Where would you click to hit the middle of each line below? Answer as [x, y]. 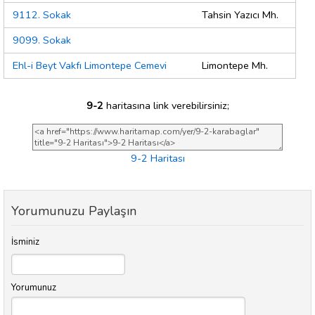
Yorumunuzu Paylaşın [74, 211]
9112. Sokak [42, 15]
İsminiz [25, 242]
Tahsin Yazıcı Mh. [240, 15]
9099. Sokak [42, 40]
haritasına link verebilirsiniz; [166, 105]
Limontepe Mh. [235, 66]
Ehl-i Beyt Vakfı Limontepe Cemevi [90, 66]
